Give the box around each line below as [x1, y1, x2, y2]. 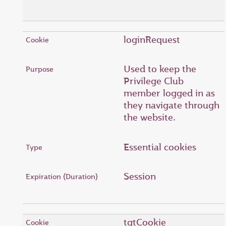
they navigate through [124, 99, 219, 111]
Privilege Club [124, 75, 184, 87]
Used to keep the [124, 63, 196, 75]
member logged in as [124, 87, 215, 99]
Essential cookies [124, 140, 196, 153]
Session [124, 170, 156, 183]
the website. [124, 111, 176, 124]
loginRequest [124, 33, 180, 46]
